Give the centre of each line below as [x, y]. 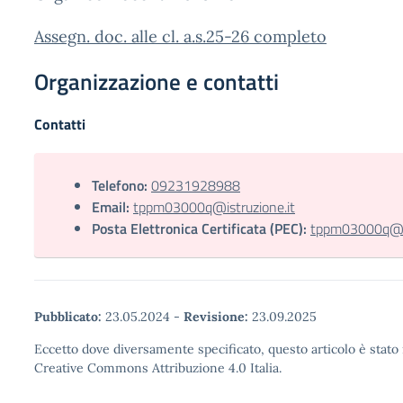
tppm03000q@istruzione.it [214, 207]
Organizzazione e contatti [157, 82]
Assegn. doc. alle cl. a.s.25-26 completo [180, 36]
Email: [111, 207]
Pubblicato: [68, 317]
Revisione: [216, 317]
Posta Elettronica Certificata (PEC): [199, 228]
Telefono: [120, 185]
